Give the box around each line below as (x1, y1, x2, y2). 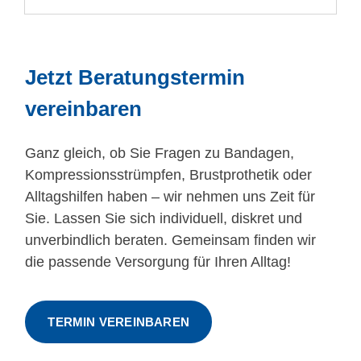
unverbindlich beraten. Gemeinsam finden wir (25, 231, 317, 249)
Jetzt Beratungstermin (25, 64, 246, 89)
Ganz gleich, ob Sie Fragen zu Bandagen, (25, 144, 295, 162)
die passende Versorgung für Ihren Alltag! (25, 253, 292, 271)
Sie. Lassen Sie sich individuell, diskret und (25, 210, 303, 227)
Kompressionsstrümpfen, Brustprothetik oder (25, 166, 313, 184)
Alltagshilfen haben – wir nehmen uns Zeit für (25, 188, 316, 205)
